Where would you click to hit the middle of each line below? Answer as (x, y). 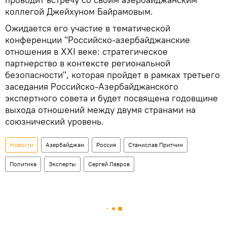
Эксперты (62, 164)
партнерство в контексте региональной (88, 63)
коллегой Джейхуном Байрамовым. (79, 11)
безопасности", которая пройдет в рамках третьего (112, 74)
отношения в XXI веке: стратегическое (86, 51)
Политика (23, 164)
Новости (22, 144)
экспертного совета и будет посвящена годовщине (111, 98)
